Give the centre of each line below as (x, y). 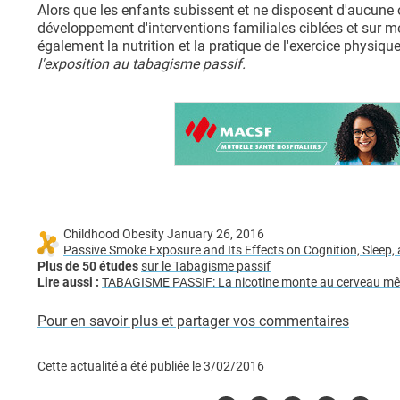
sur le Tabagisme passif (206, 267)
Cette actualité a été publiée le (121, 367)
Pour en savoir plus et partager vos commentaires (193, 321)
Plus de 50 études (88, 267)
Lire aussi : (70, 283)
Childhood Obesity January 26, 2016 (164, 235)
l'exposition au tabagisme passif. (142, 64)
